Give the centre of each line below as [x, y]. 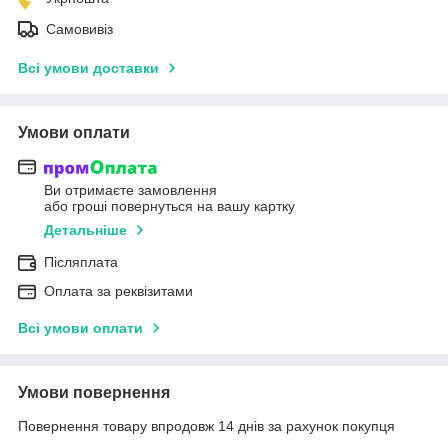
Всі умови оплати [80, 328]
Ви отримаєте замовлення [130, 190]
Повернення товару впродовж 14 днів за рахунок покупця [206, 426]
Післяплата [81, 262]
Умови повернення [94, 393]
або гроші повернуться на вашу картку [169, 206]
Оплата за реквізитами [118, 291]
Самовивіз [79, 28]
